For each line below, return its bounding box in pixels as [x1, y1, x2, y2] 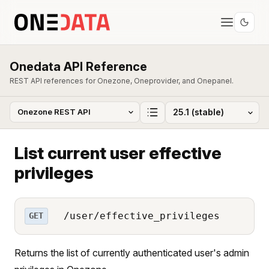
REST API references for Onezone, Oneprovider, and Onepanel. [10, 76, 234, 85]
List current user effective [14, 142, 222, 163]
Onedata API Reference [10, 59, 147, 74]
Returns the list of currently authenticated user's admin [14, 246, 249, 259]
